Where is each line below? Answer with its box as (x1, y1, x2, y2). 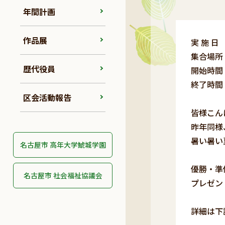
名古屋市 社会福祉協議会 (23, 170, 102, 180)
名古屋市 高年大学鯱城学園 (20, 140, 106, 150)
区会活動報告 (23, 91, 71, 103)
